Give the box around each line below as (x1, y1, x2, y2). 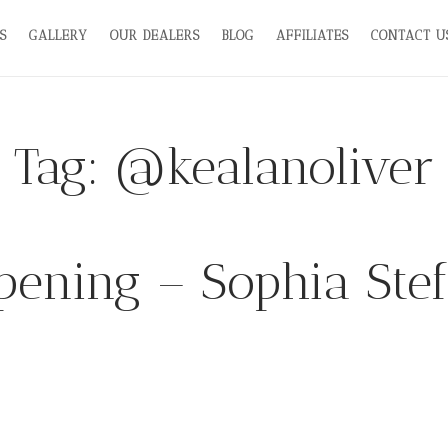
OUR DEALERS (110, 27, 201, 43)
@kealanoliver (114, 137, 434, 197)
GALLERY (29, 27, 89, 43)
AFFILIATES (276, 27, 350, 43)
